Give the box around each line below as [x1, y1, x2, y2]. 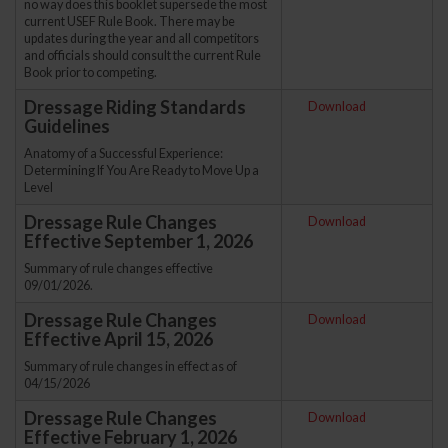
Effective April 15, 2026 [24, 327, 213, 350]
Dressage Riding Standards [24, 95, 246, 118]
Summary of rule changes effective [24, 260, 213, 276]
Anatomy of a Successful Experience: [24, 145, 223, 161]
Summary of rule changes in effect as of [24, 358, 237, 374]
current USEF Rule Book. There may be [24, 13, 235, 29]
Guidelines [24, 114, 110, 137]
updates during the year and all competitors [24, 30, 259, 46]
